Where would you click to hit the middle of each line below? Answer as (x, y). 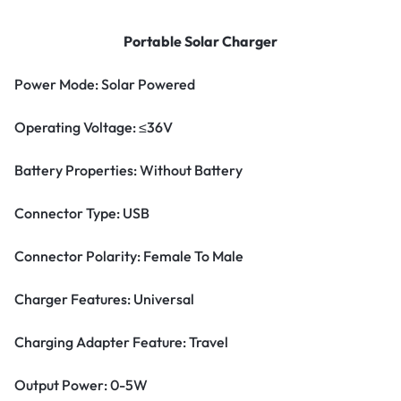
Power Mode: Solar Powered (105, 85)
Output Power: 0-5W (81, 385)
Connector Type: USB (82, 213)
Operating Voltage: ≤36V (94, 128)
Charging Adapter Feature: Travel (121, 342)
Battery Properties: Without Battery (128, 171)
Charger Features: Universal (104, 299)
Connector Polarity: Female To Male (129, 256)
